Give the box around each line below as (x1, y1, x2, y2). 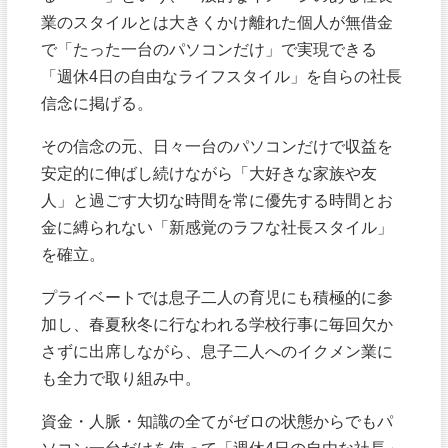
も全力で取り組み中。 (41, 369, 202, 388)
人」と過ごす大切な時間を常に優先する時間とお (41, 191, 394, 210)
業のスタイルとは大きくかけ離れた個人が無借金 (41, 12, 394, 31)
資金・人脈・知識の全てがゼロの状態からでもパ (41, 412, 394, 431)
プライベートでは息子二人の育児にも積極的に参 (41, 288, 394, 307)
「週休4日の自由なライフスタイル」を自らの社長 (41, 66, 403, 85)
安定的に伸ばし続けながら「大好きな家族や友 (41, 164, 378, 183)
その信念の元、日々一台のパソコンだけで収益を (41, 137, 394, 156)
